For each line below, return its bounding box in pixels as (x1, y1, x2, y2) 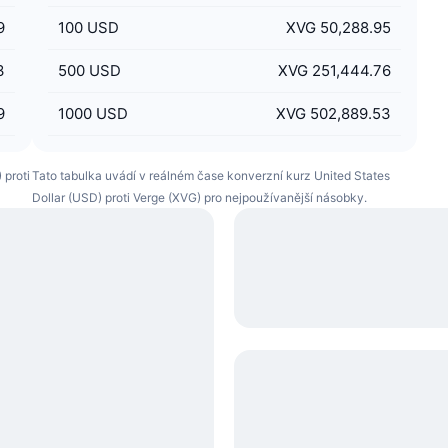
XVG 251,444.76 (277, 61, 391, 80)
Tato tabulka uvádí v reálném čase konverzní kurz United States (31, 168, 390, 183)
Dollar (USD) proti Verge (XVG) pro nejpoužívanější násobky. (31, 190, 367, 205)
